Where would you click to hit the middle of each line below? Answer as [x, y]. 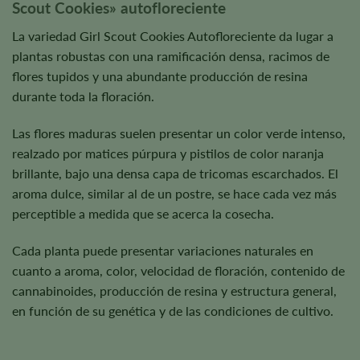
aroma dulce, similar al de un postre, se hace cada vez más [174, 193]
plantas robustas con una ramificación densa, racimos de [171, 55]
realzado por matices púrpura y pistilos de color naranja [168, 153]
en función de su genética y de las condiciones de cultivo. [173, 310]
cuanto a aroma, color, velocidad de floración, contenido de [178, 270]
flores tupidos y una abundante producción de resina [160, 76]
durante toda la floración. [83, 96]
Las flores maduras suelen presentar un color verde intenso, [179, 133]
